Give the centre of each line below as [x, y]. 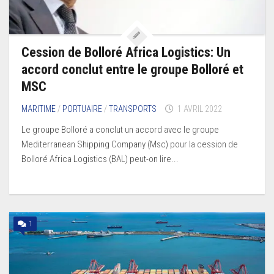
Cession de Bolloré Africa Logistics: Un [126, 52]
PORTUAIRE [82, 109]
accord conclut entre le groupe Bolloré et [132, 69]
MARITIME [39, 109]
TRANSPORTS [133, 109]
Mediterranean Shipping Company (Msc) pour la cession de [130, 144]
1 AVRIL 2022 [200, 109]
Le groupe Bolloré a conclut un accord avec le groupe [120, 129]
